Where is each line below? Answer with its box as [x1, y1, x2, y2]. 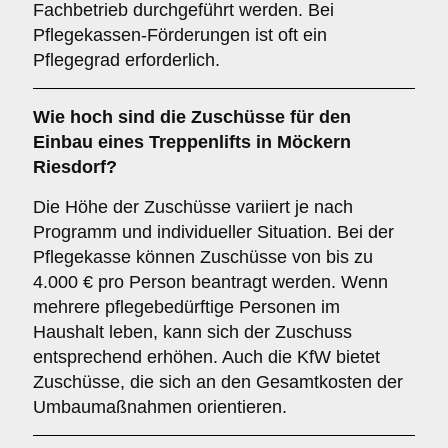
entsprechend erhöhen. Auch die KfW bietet [33, 347, 380, 367]
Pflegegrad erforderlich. [33, 50, 220, 70]
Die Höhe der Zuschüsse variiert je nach [33, 197, 353, 217]
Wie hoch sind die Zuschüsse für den [33, 107, 351, 127]
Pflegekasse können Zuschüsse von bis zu [33, 247, 373, 267]
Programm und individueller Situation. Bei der [33, 222, 394, 242]
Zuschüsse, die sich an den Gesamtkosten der [33, 372, 403, 392]
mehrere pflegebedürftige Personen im [33, 297, 340, 317]
